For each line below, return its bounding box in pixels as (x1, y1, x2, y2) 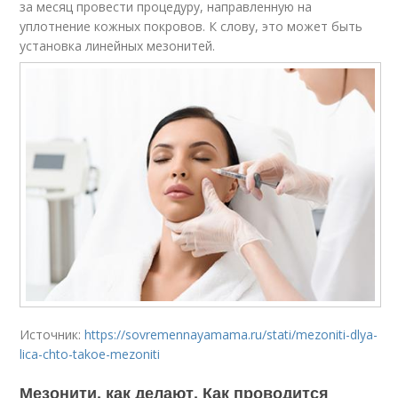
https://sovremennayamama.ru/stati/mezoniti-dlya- (84, 325, 378, 343)
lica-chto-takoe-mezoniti (20, 345, 161, 362)
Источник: (20, 325, 85, 343)
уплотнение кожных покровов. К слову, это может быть (20, 18, 363, 36)
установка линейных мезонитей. (20, 37, 216, 55)
